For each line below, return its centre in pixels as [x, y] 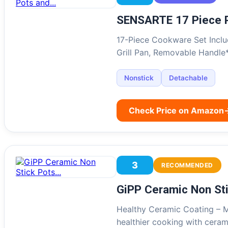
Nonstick [139, 78]
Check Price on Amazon [176, 111]
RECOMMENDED [187, 165]
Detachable [188, 78]
